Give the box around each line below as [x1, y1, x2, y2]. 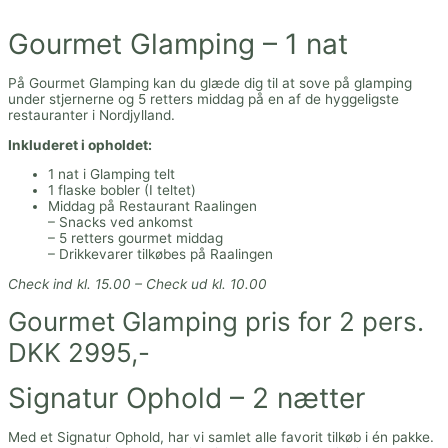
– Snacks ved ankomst [48, 214, 193, 231]
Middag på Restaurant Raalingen [48, 198, 257, 215]
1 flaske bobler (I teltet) [48, 182, 196, 199]
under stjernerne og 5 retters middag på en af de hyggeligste [8, 91, 399, 108]
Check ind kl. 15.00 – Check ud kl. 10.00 [8, 276, 267, 293]
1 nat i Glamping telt [48, 166, 175, 183]
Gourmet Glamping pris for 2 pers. [8, 305, 424, 337]
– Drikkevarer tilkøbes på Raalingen [48, 246, 273, 263]
